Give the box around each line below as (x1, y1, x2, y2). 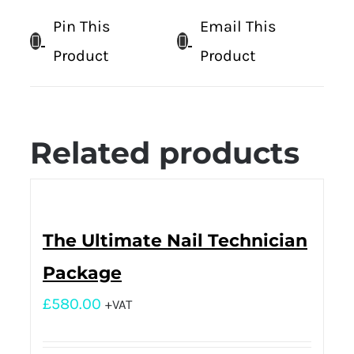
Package (43, 262, 122, 284)
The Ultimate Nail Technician (43, 230, 307, 252)
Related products (30, 134, 299, 171)
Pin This (53, 17, 111, 36)
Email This (200, 17, 277, 36)
